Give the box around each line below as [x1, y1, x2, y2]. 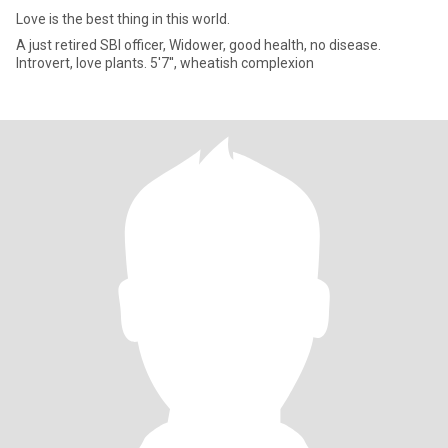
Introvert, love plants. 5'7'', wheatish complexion [16, 55, 314, 71]
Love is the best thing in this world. [16, 11, 230, 27]
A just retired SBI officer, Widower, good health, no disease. [16, 37, 381, 53]
